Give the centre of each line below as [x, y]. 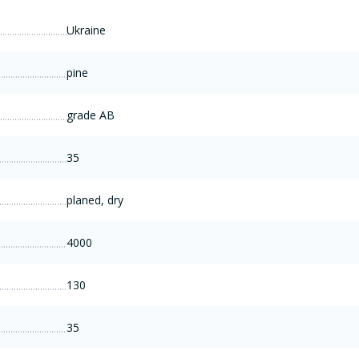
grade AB [90, 115]
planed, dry [95, 200]
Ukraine [86, 30]
